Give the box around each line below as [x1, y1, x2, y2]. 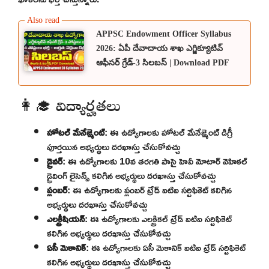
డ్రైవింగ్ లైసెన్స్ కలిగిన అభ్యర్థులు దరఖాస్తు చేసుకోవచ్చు [47, 166, 216, 185]
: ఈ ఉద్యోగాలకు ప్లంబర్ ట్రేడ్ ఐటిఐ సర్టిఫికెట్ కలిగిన [67, 181, 232, 199]
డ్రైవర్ [47, 152, 62, 171]
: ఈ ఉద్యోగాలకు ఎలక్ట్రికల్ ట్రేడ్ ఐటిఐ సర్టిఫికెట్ [85, 210, 232, 228]
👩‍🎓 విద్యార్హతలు [18, 85, 121, 121]
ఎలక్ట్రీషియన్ [47, 210, 85, 228]
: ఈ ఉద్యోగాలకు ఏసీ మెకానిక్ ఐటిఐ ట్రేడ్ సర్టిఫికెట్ [86, 238, 246, 257]
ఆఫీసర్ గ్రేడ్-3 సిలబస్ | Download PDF [96, 58, 229, 67]
